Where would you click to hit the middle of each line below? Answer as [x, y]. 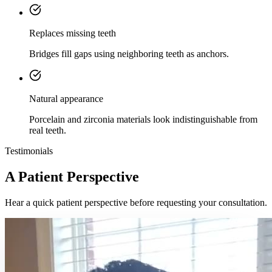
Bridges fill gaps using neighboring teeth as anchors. [129, 53]
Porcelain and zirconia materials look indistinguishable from [143, 119]
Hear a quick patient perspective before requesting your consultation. [136, 202]
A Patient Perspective [72, 176]
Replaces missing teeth [73, 33]
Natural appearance [66, 98]
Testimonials [29, 151]
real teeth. [48, 130]
